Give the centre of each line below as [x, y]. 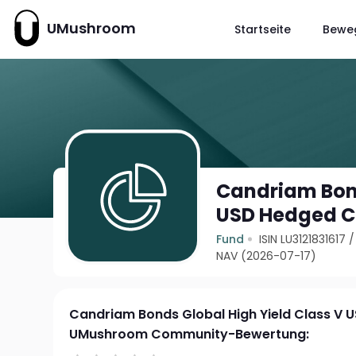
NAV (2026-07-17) [267, 256]
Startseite [262, 29]
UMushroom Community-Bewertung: [190, 334]
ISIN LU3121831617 [303, 239]
